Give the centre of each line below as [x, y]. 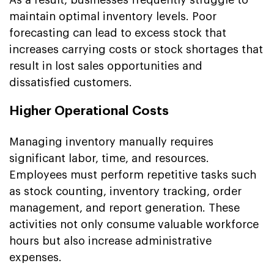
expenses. [35, 257]
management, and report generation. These [124, 208]
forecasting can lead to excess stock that [118, 33]
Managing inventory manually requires [111, 142]
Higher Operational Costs [89, 111]
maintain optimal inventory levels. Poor [113, 16]
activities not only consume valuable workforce [134, 224]
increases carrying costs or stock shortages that [136, 49]
